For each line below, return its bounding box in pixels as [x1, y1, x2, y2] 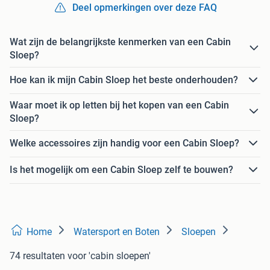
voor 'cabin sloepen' [67, 250, 151, 262]
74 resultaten [10, 250, 65, 262]
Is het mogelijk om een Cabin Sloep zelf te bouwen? [10, 164, 233, 176]
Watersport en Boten [74, 225, 160, 237]
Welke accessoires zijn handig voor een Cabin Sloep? [10, 137, 239, 149]
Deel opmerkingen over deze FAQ [72, 1, 217, 13]
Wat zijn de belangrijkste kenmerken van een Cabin [10, 36, 231, 48]
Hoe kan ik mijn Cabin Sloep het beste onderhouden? [10, 74, 238, 86]
